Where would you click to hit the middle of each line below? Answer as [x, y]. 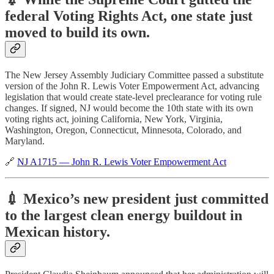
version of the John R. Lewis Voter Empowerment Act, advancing [132, 86]
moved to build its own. [77, 33]
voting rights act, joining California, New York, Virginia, [114, 119]
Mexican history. [57, 232]
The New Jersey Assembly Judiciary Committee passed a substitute [134, 75]
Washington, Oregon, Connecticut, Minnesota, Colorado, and [123, 130]
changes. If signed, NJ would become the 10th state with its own [129, 108]
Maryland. [25, 141]
